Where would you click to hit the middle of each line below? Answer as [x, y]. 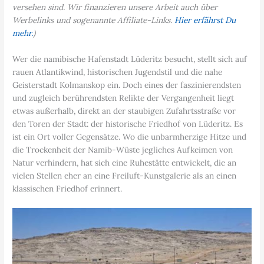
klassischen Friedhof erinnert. [67, 188]
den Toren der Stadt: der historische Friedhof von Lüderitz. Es [128, 123]
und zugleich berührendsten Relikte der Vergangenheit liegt [123, 98]
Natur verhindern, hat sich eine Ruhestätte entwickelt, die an [125, 162]
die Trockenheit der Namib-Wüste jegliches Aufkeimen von [123, 149]
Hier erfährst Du [205, 20]
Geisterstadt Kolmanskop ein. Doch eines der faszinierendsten [127, 85]
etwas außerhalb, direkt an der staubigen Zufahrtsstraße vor [124, 110]
